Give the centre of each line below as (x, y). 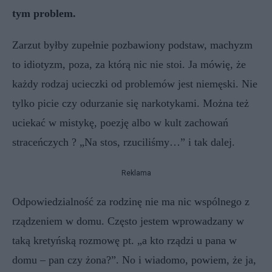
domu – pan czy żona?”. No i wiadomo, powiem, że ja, (134, 260)
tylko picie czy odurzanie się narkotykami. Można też (131, 103)
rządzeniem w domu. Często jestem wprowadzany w (128, 221)
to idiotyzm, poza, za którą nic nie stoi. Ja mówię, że (129, 64)
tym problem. (44, 13)
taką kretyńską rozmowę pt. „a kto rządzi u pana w (124, 240)
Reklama (136, 173)
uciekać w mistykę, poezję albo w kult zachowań (120, 123)
